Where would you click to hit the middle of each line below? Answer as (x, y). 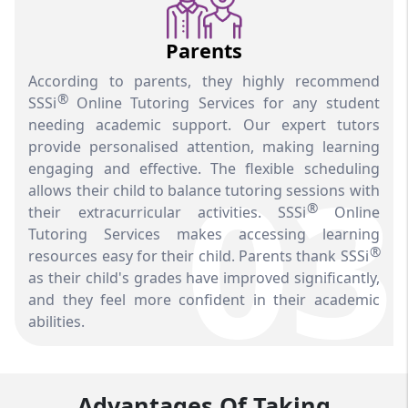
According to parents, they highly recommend (204, 82)
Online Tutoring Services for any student (224, 103)
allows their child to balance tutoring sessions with (204, 191)
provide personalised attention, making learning (204, 147)
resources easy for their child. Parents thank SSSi (199, 256)
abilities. (57, 322)
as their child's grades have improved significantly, (204, 278)
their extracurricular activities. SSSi (168, 213)
